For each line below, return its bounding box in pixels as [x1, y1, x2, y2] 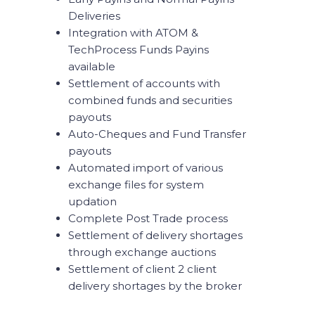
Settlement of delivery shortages [67, 229, 243, 242]
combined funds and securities [67, 94, 232, 107]
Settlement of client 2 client [67, 262, 217, 276]
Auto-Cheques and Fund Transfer [67, 127, 246, 141]
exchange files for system [67, 178, 204, 191]
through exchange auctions [67, 245, 216, 259]
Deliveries [67, 9, 120, 22]
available [67, 60, 115, 73]
